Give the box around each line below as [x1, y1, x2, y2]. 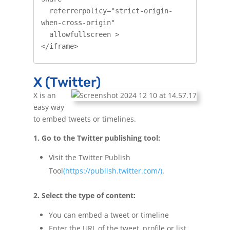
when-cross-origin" [41, 18, 115, 27]
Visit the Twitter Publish [48, 152, 130, 163]
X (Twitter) [33, 74, 101, 91]
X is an [33, 90, 56, 101]
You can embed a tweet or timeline [48, 210, 169, 220]
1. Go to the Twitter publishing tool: [33, 133, 160, 143]
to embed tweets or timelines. [33, 114, 136, 124]
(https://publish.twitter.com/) [63, 166, 162, 176]
